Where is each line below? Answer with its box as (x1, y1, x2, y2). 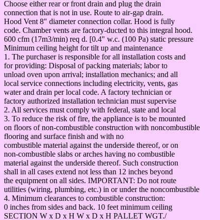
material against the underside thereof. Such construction (4, 158, 178, 167)
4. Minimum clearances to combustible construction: (4, 193, 165, 202)
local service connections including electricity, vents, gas (4, 79, 178, 87)
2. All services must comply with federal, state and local (4, 105, 176, 114)
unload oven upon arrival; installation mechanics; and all (4, 70, 178, 79)
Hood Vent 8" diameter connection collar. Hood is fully (4, 17, 175, 26)
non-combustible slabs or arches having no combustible (4, 149, 175, 158)
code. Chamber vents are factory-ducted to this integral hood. (4, 26, 192, 34)
